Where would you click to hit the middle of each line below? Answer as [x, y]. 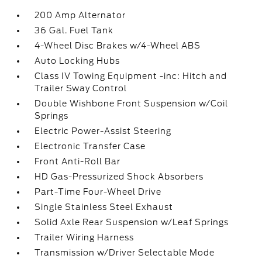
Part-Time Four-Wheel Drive [98, 192]
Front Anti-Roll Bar [78, 161]
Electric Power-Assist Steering [103, 131]
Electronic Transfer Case [90, 146]
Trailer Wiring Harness [85, 237]
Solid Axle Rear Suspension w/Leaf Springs [132, 222]
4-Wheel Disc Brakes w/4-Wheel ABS [118, 46]
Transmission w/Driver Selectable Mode [125, 253]
